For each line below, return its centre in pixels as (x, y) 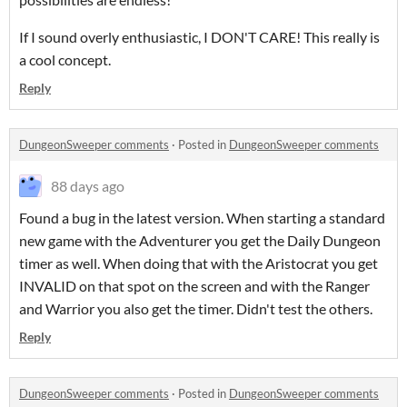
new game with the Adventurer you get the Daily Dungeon (200, 240)
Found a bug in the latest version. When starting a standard (202, 218)
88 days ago (88, 186)
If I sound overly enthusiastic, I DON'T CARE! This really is (199, 37)
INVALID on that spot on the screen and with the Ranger (194, 286)
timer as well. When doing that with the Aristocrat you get (199, 263)
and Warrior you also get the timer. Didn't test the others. (196, 308)
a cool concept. (65, 60)
